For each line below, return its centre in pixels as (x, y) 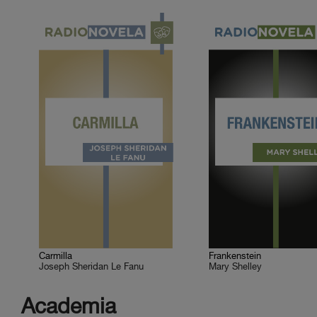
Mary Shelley (236, 267)
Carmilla (56, 257)
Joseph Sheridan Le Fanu (92, 267)
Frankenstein (235, 257)
